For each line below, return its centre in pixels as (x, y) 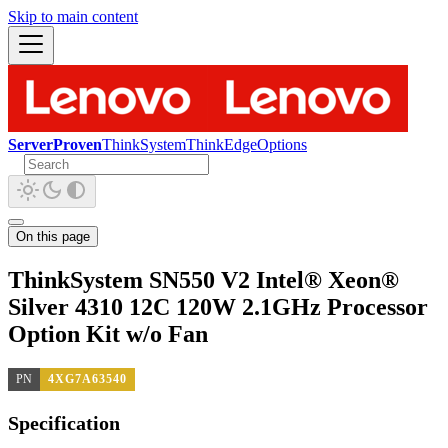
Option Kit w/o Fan (108, 333)
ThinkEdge (221, 144)
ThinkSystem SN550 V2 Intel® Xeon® (203, 279)
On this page (53, 236)
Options (282, 144)
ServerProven (55, 144)
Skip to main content (73, 16)
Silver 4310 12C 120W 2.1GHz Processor (218, 306)
